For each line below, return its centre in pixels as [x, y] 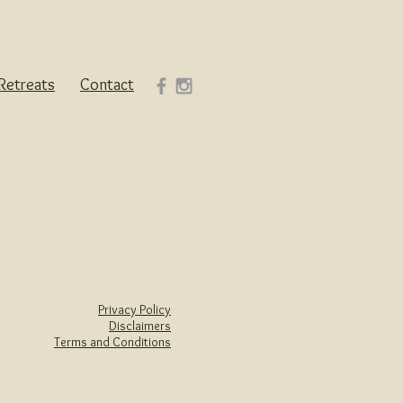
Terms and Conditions [112, 341]
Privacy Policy [134, 309]
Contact [107, 84]
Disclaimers [140, 325]
